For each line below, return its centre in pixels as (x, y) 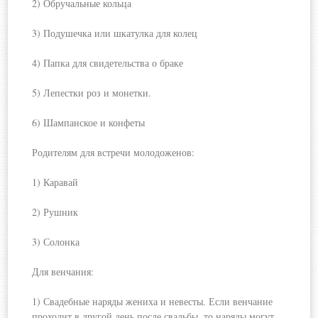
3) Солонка (56, 242)
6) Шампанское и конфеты (89, 122)
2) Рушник (55, 212)
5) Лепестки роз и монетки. (92, 93)
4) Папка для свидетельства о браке (108, 63)
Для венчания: (63, 272)
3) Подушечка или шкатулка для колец (115, 33)
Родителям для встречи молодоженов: (114, 152)
